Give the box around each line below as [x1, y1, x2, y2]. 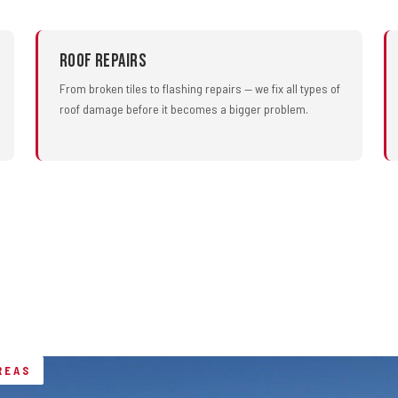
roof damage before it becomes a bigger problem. [60, 101, 308, 116]
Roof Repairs [60, 50, 147, 72]
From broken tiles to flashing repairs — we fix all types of [60, 81, 340, 96]
